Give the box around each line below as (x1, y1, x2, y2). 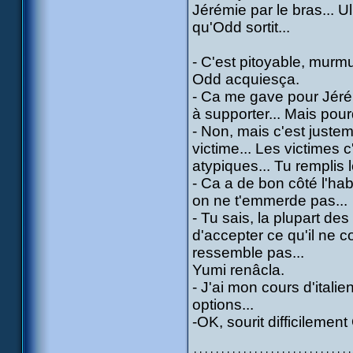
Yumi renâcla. (192, 262, 284, 278)
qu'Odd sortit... (192, 19, 290, 35)
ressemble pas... (192, 244, 304, 261)
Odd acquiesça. (192, 71, 299, 87)
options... (192, 296, 254, 313)
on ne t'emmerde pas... (192, 192, 347, 209)
